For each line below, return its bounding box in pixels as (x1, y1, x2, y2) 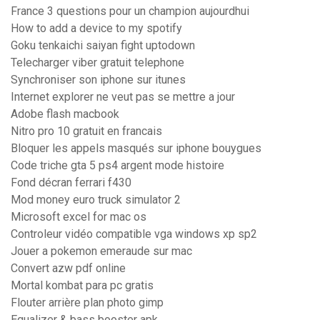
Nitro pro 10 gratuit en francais (11, 124, 162, 139)
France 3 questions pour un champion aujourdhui (11, 4, 249, 19)
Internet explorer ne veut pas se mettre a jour (11, 90, 235, 104)
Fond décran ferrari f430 (11, 176, 131, 190)
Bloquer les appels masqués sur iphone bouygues (11, 141, 261, 156)
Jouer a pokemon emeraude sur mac (11, 244, 192, 259)
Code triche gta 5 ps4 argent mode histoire (11, 159, 224, 173)
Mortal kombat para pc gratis (11, 279, 154, 293)
